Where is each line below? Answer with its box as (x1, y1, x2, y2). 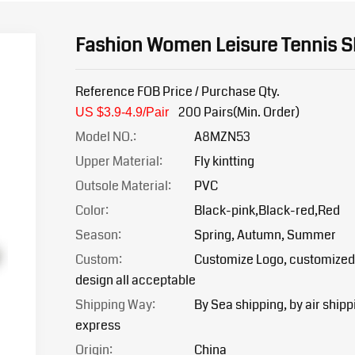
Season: (74, 226, 121, 244)
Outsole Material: (74, 177, 178, 195)
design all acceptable (74, 271, 196, 289)
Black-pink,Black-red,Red (193, 201, 340, 219)
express (74, 316, 120, 334)
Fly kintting (193, 152, 254, 170)
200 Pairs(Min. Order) (177, 103, 300, 121)
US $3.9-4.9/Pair (74, 105, 178, 119)
